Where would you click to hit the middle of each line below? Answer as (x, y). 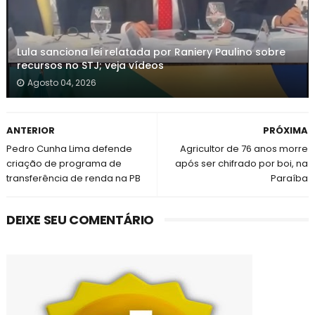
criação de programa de (64, 163)
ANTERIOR (30, 130)
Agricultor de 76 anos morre (244, 149)
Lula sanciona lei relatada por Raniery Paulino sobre (151, 52)
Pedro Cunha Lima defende (69, 149)
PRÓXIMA (286, 130)
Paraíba (290, 178)
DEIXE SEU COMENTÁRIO (80, 220)
